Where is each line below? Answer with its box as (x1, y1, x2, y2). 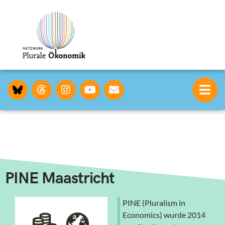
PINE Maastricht (5, 168, 115, 188)
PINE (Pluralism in (123, 197, 185, 207)
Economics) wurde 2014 (123, 209, 205, 219)
